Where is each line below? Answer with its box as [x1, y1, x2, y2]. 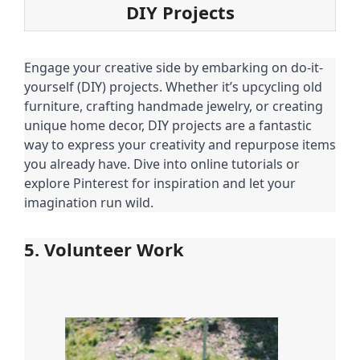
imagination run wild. [24, 193, 153, 211]
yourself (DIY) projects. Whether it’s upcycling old [24, 77, 322, 96]
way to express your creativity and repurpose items [24, 135, 336, 153]
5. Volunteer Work [24, 236, 184, 261]
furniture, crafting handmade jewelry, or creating [24, 96, 323, 115]
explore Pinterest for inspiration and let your [24, 174, 296, 192]
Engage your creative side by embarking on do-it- [24, 58, 323, 76]
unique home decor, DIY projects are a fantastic [24, 116, 312, 134]
